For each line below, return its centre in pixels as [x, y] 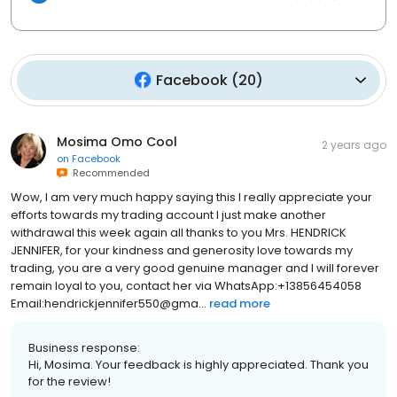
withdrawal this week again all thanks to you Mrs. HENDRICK [179, 232]
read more [240, 303]
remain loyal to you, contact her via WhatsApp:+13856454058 [186, 285]
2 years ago [354, 144]
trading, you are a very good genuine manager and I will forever [195, 268]
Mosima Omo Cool [117, 141]
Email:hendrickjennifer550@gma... [109, 303]
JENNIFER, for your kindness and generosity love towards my [182, 250]
